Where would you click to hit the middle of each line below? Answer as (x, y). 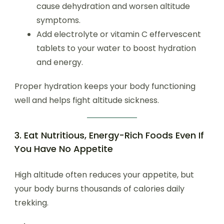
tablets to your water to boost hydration (116, 48)
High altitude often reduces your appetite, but (104, 175)
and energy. (60, 62)
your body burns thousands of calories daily (99, 189)
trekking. (31, 203)
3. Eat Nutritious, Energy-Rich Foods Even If (109, 135)
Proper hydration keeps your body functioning (105, 86)
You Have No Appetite (64, 149)
